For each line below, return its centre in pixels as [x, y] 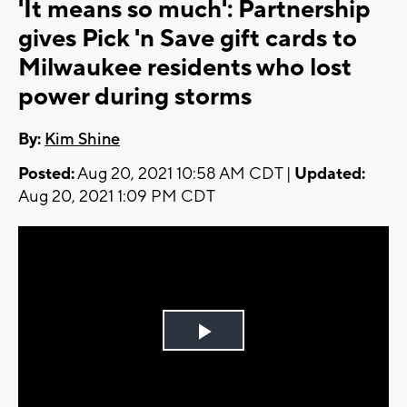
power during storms [135, 97]
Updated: [330, 174]
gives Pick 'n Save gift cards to [188, 39]
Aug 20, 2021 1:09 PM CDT [117, 197]
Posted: [46, 174]
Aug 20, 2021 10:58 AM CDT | [184, 174]
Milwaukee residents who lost [185, 68]
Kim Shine [82, 140]
